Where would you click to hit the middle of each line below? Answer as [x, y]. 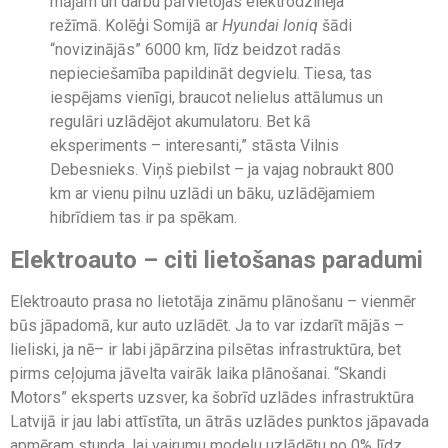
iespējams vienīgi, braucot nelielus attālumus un [216, 98]
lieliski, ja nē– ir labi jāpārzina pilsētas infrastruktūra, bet [205, 350]
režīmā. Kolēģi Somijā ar [136, 26]
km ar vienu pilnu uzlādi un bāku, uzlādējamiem [212, 194]
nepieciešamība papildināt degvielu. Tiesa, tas [211, 74]
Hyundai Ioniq [270, 26]
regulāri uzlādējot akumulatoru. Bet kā [180, 122]
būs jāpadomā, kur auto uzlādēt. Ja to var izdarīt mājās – [207, 326]
